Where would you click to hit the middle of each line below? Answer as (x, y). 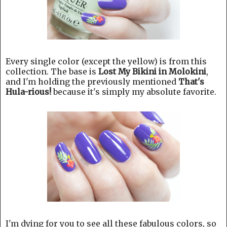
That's (191, 81)
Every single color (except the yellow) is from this (106, 61)
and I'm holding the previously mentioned (92, 81)
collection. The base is (52, 71)
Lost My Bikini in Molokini (152, 71)
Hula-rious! (28, 91)
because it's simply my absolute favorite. (134, 91)
